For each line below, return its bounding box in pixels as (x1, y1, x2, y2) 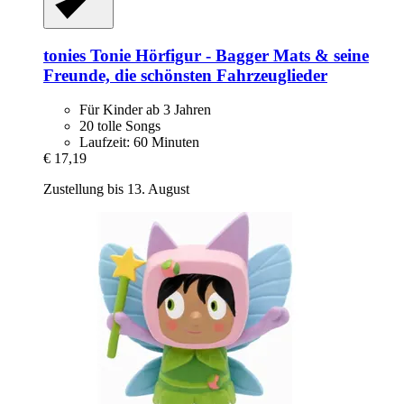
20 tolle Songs (79, 118, 161, 134)
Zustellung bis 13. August (43, 181, 189, 197)
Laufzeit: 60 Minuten (79, 134, 199, 151)
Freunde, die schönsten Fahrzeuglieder (43, 65, 327, 85)
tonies (43, 45, 86, 65)
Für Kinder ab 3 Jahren (79, 102, 211, 118)
